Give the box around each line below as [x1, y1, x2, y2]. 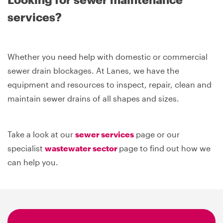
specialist [7, 143, 45, 153]
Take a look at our [7, 129, 75, 139]
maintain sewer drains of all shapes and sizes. [7, 93, 179, 103]
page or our [134, 129, 180, 139]
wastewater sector [45, 143, 119, 153]
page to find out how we [119, 143, 211, 153]
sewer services [75, 129, 134, 139]
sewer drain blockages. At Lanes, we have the [7, 65, 179, 75]
